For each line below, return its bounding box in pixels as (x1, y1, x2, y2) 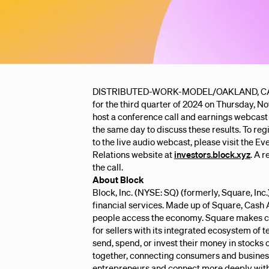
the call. (92, 161, 124, 173)
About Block (92, 174, 144, 186)
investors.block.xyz (174, 148, 251, 160)
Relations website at (92, 148, 175, 160)
